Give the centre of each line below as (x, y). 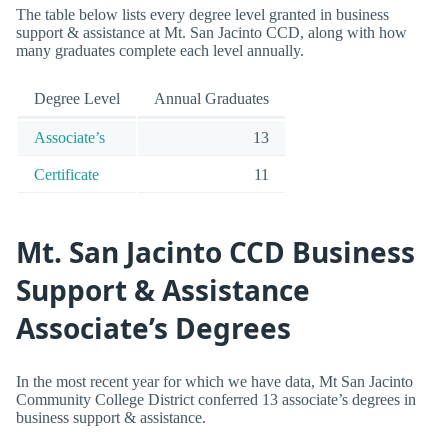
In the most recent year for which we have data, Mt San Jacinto (214, 381)
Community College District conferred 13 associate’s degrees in (216, 399)
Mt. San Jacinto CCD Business (215, 252)
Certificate (66, 174)
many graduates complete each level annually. (160, 51)
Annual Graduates (211, 98)
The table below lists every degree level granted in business (202, 15)
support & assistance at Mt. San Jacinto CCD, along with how (211, 33)
